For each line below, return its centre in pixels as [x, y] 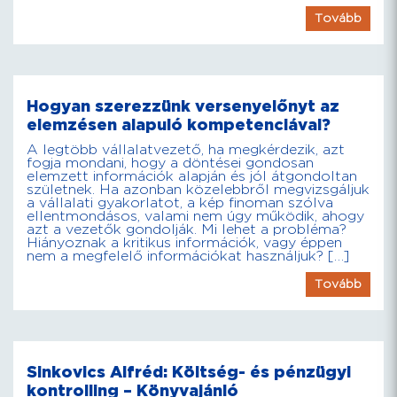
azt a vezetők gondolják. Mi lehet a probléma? [187, 230]
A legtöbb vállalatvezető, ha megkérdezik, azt [186, 150]
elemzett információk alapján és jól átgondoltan [192, 177]
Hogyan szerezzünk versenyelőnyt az [183, 107]
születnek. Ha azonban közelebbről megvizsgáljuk [198, 190]
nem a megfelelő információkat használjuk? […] [188, 257]
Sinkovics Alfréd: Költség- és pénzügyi [189, 373]
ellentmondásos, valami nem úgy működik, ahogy [195, 217]
